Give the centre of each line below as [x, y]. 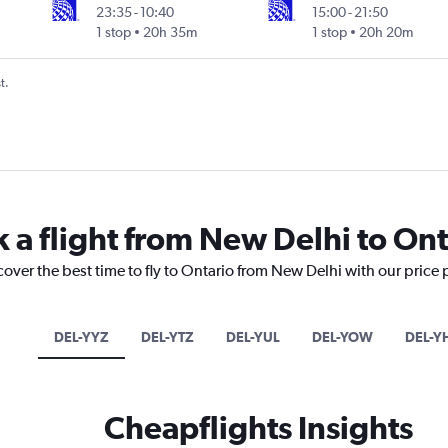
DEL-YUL [252, 337]
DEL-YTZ [167, 337]
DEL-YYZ [81, 337]
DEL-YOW [342, 337]
